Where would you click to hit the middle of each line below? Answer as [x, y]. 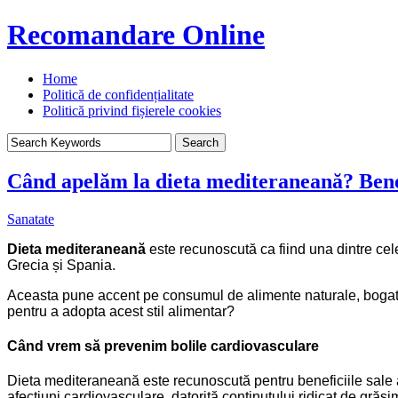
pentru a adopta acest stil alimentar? [121, 311]
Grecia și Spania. [61, 265]
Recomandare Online [136, 35]
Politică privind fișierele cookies [132, 110]
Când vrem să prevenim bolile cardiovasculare [163, 346]
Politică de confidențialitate [118, 94]
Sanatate [31, 219]
